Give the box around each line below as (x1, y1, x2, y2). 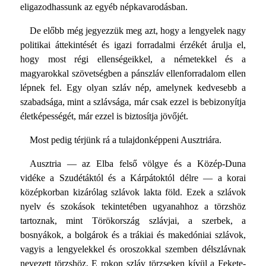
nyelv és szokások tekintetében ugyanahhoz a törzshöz (20, 201, 246, 211)
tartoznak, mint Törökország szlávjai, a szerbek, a (20, 215, 246, 226)
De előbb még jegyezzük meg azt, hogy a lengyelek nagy (29, 25, 246, 36)
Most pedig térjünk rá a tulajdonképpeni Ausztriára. (29, 134, 221, 145)
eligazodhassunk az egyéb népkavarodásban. (20, 1, 188, 12)
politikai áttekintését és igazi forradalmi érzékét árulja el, (20, 39, 246, 50)
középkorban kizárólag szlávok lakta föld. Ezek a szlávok (20, 186, 246, 197)
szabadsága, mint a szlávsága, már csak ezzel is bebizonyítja (20, 96, 246, 107)
